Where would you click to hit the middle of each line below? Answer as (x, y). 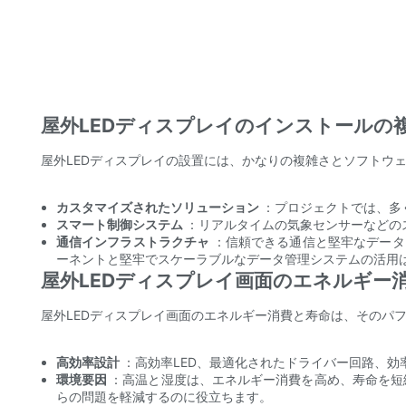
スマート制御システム (121, 225)
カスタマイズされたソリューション (159, 208)
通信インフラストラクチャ (134, 242)
